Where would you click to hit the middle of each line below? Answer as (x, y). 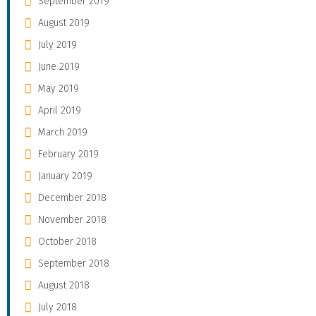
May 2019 (59, 89)
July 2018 (57, 308)
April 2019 (60, 111)
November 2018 (72, 220)
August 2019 (64, 23)
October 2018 (67, 242)
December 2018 (72, 198)
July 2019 (57, 45)
